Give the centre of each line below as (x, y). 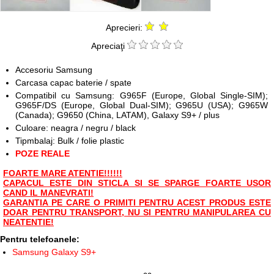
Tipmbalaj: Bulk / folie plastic (70, 141)
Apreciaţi (108, 46)
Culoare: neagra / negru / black (76, 128)
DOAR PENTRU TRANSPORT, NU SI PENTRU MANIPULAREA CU (137, 213)
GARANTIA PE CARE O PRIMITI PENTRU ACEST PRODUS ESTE (137, 203)
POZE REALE (43, 154)
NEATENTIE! (28, 222)
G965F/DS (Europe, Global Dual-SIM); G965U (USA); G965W (142, 106)
